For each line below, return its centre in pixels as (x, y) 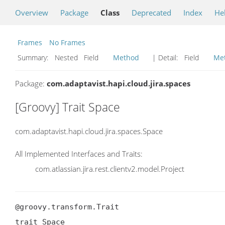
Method (126, 58)
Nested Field (82, 58)
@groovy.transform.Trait (67, 207)
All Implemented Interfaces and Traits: (79, 154)
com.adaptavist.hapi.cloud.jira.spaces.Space (89, 131)
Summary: (34, 58)
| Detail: (165, 58)
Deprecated (151, 13)
